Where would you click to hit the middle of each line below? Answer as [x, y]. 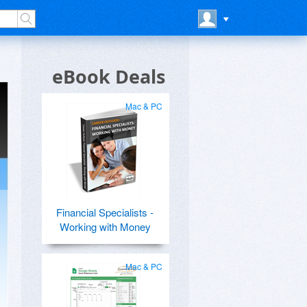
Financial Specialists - [105, 212]
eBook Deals [109, 76]
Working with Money [105, 226]
